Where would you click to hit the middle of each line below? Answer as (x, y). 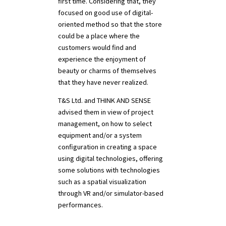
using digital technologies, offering (110, 158)
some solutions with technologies (109, 170)
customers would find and (97, 47)
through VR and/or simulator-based (110, 193)
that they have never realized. (103, 82)
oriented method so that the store (110, 24)
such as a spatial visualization (102, 182)
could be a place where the (99, 36)
